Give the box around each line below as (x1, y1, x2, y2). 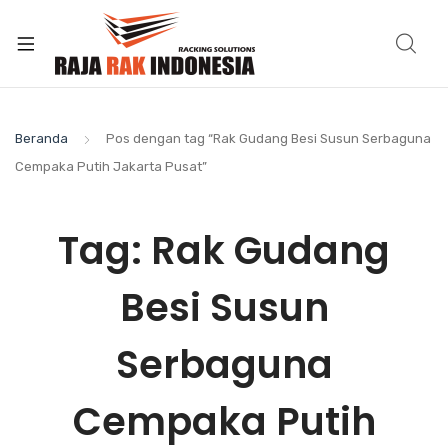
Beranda (15, 131, 68, 146)
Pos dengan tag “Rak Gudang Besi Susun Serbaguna (106, 131, 431, 146)
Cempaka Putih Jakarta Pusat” (15, 159, 207, 174)
